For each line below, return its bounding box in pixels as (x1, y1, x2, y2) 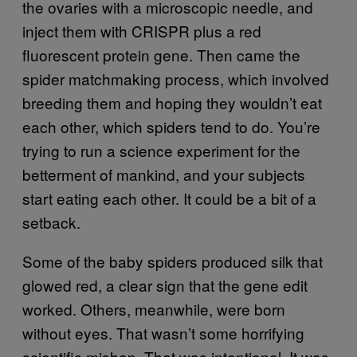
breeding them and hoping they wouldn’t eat (22, 91, 322, 113)
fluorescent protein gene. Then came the (22, 43, 300, 65)
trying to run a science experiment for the (22, 139, 300, 161)
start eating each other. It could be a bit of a (22, 186, 316, 209)
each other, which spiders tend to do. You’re (22, 115, 320, 137)
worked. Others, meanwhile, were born (22, 297, 285, 320)
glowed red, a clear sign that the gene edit (22, 273, 308, 296)
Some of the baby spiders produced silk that (22, 249, 323, 272)
